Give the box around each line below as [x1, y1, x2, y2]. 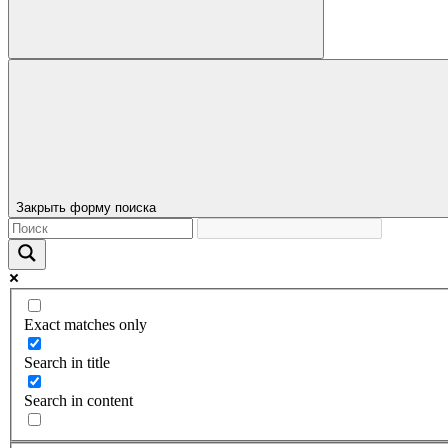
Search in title [24, 353, 110, 371]
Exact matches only [24, 315, 147, 333]
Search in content [24, 391, 133, 409]
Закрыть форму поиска [16, 200, 156, 215]
